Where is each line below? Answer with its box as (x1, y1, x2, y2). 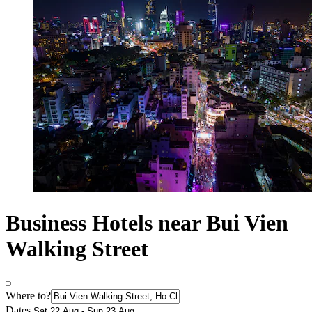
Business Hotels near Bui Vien (6, 210, 288, 235)
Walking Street (6, 235, 148, 261)
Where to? (6, 290, 51, 302)
